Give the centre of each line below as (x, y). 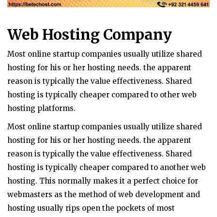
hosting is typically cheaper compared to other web (102, 95)
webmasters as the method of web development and (104, 195)
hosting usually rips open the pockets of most (91, 208)
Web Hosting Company (90, 35)
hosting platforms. (41, 108)
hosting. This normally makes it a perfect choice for (103, 181)
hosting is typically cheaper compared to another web (107, 168)
